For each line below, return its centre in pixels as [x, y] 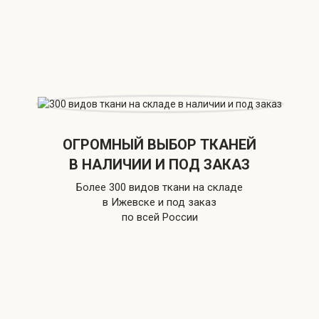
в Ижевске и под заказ [159, 203]
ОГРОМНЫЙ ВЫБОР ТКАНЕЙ [159, 145]
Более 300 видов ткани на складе [159, 188]
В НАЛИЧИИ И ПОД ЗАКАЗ [159, 165]
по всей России [159, 218]
